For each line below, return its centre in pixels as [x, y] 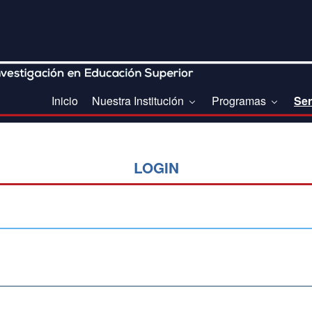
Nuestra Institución [139, 101]
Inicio [65, 101]
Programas [240, 101]
